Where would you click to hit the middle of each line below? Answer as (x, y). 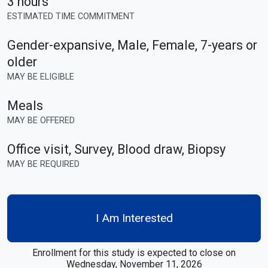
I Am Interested (134, 218)
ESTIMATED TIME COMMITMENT (71, 16)
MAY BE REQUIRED (43, 164)
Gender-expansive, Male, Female (101, 45)
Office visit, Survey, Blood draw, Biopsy (116, 149)
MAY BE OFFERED (41, 120)
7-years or (229, 45)
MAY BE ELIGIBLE (41, 77)
